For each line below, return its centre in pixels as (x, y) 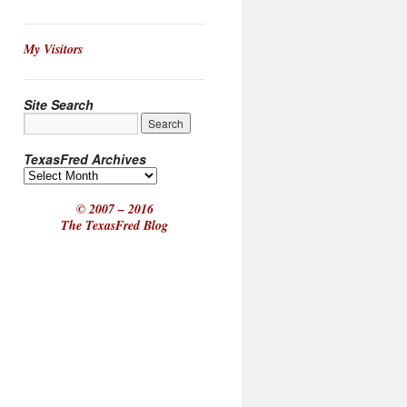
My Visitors (53, 49)
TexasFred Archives (85, 159)
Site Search (59, 104)
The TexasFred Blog (114, 225)
